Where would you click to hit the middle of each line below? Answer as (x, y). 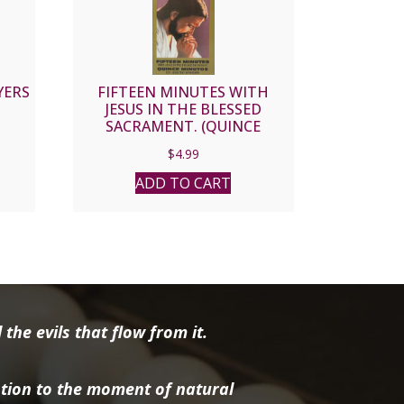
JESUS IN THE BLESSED (183, 109)
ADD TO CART (184, 183)
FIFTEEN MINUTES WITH (184, 92)
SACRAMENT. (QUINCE (184, 126)
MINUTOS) (184, 143)
